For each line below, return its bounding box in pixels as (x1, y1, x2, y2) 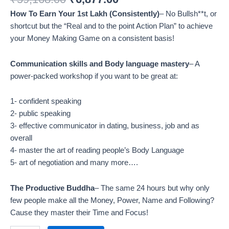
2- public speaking (10, 109, 71, 118)
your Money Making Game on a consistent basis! (10, 34, 174, 43)
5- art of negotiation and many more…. (10, 158, 138, 167)
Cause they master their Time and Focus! (10, 208, 148, 217)
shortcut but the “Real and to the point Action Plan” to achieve (10, 22, 213, 31)
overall (10, 134, 32, 143)
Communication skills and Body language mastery (10, 59, 189, 68)
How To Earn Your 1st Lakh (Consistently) (10, 10, 159, 18)
